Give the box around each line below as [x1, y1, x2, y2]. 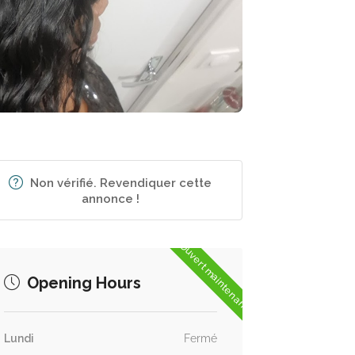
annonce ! [81, 191, 139, 206]
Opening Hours [22, 273, 141, 292]
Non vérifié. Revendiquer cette [30, 175, 212, 190]
